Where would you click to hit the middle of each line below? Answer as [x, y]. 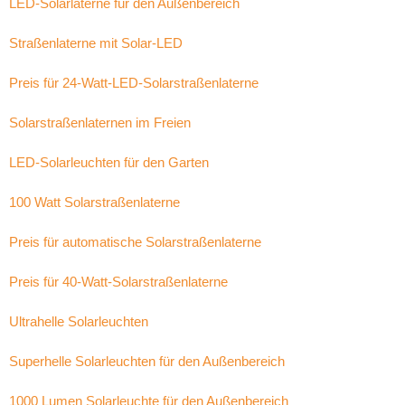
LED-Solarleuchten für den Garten [109, 162]
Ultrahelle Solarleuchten [79, 321]
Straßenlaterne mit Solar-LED [96, 43]
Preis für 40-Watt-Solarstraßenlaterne [118, 282]
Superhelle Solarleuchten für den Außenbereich [147, 361]
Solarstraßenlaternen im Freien [100, 122]
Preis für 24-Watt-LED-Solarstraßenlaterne [134, 83]
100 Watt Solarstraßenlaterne [94, 202]
